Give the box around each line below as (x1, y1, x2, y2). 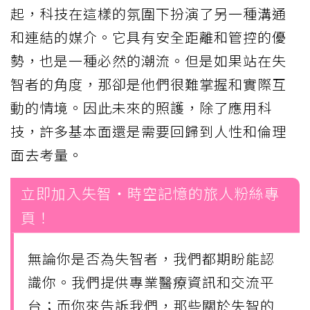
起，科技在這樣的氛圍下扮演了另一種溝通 (10, 3, 286, 24)
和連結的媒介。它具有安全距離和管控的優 (10, 27, 286, 48)
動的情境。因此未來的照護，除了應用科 (10, 98, 272, 118)
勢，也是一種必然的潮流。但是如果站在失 (10, 51, 286, 71)
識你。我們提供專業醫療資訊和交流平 (28, 271, 275, 292)
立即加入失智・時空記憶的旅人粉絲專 (21, 183, 280, 204)
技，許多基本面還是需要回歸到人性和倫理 (10, 121, 286, 142)
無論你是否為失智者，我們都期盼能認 (28, 248, 275, 268)
